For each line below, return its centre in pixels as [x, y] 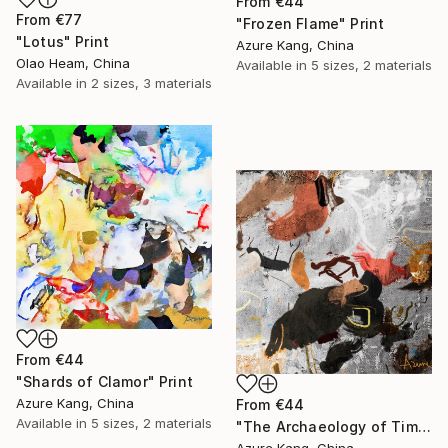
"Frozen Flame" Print [310, 23]
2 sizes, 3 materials [151, 82]
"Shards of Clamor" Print [104, 381]
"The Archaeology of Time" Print [424, 427]
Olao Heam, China [73, 62]
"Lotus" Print [63, 41]
